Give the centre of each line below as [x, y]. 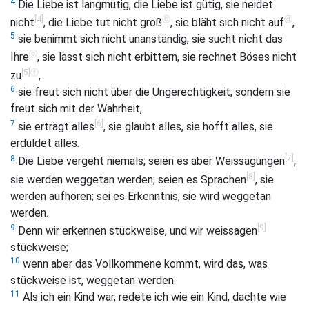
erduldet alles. [45, 143]
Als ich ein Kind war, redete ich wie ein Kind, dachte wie [153, 297]
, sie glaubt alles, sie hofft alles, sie [188, 127]
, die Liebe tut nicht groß [103, 23]
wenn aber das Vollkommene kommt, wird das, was [144, 264]
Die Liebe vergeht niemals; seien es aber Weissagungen [150, 161]
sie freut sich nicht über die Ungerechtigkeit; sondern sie [153, 92]
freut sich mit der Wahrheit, [76, 108]
